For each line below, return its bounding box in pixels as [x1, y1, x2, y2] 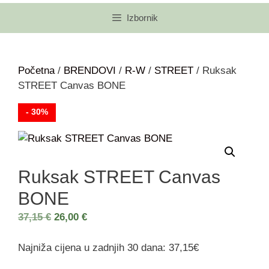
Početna [18, 65, 55, 77]
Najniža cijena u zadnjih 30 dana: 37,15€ [18, 241, 199, 253]
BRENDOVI [64, 65, 116, 77]
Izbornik [127, 13, 159, 23]
